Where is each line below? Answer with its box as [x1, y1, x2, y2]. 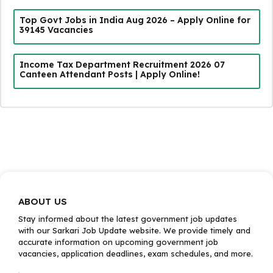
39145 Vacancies [19, 24, 93, 35]
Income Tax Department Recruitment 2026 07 [19, 58, 225, 70]
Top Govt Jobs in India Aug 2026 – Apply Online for [19, 14, 250, 26]
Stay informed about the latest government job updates [18, 214, 237, 224]
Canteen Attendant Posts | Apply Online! [19, 68, 200, 80]
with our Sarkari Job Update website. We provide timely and [18, 225, 250, 235]
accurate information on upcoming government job [18, 237, 218, 247]
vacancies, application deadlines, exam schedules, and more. [18, 249, 253, 258]
